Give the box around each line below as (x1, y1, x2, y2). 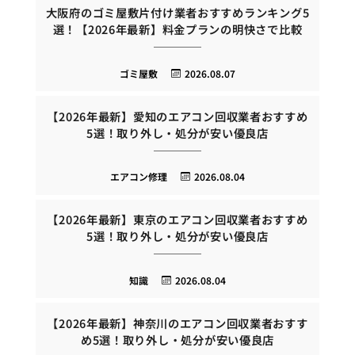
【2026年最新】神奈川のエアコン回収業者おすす (47, 314, 308, 331)
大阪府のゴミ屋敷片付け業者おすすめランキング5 (45, 4, 310, 21)
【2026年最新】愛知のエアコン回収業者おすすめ (47, 107, 308, 124)
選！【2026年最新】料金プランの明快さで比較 (52, 21, 303, 38)
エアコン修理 (110, 170, 168, 184)
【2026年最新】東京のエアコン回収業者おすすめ (47, 211, 308, 228)
